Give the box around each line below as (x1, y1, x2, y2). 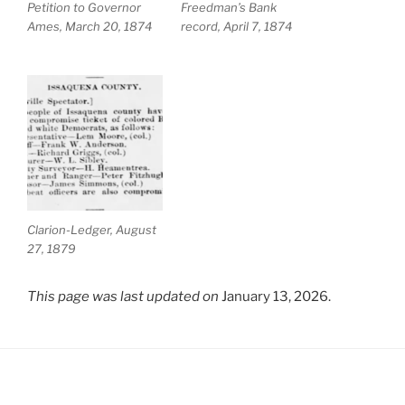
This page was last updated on (27, 287, 219, 305)
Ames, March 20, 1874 (27, 19, 152, 34)
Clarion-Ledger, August (27, 221, 156, 237)
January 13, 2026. (219, 287, 331, 305)
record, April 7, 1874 (180, 19, 292, 34)
